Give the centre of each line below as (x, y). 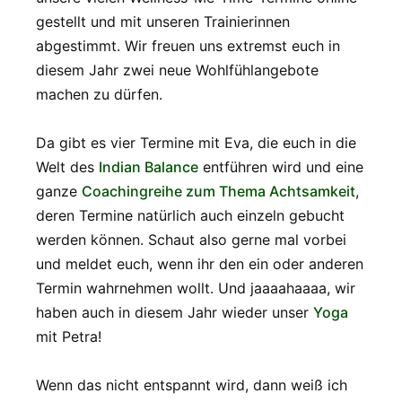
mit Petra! (69, 336)
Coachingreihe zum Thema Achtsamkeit (218, 191)
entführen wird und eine (281, 166)
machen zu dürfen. (99, 94)
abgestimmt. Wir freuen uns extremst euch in (188, 45)
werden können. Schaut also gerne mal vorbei (191, 239)
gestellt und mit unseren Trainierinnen (163, 21)
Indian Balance (149, 166)
